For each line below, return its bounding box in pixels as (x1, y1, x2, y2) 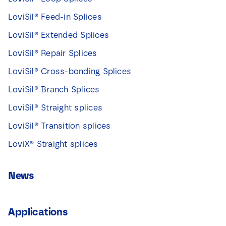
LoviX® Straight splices (8, 139, 98, 149)
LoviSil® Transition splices (8, 121, 111, 131)
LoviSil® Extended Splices (8, 30, 109, 40)
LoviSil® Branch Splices (8, 85, 100, 95)
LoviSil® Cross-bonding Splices (8, 67, 132, 77)
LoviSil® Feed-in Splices (8, 12, 102, 22)
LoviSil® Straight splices (8, 103, 102, 113)
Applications (8, 206, 68, 218)
